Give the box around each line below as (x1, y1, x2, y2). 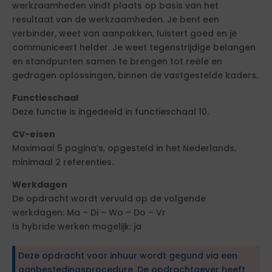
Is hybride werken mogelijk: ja (12, 220, 141, 233)
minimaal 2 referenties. (12, 156, 114, 168)
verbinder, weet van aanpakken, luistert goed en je (12, 27, 237, 39)
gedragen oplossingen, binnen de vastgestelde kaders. (12, 69, 258, 81)
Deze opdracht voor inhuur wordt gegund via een (18, 250, 237, 262)
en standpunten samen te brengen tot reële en (12, 55, 222, 67)
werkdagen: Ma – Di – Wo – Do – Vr (12, 206, 166, 219)
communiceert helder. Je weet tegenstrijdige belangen (12, 41, 256, 53)
